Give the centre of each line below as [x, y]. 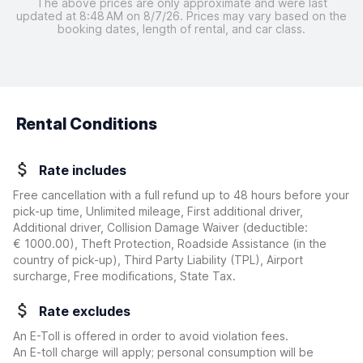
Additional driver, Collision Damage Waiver [128, 227]
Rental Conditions [87, 124]
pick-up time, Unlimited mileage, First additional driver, [158, 211]
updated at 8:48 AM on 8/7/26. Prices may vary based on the [181, 16]
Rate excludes [85, 311]
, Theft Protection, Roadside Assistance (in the [201, 243]
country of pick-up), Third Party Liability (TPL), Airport [158, 260]
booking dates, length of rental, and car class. [181, 29]
